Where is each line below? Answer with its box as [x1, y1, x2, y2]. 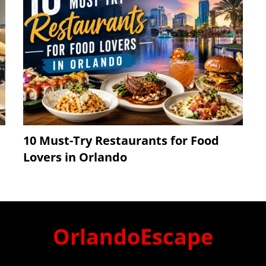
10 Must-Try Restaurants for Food [23, 132, 219, 148]
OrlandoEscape [53, 222, 213, 252]
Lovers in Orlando [23, 148, 127, 165]
